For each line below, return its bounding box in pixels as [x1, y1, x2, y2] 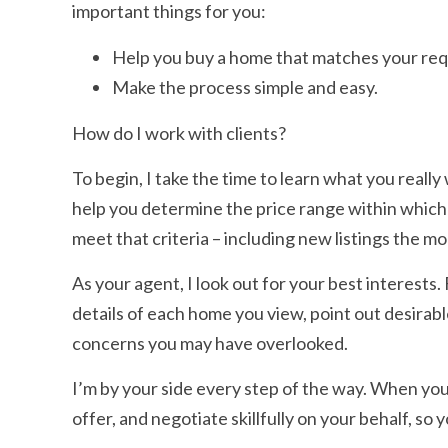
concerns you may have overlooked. [72, 331, 348, 354]
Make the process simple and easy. [112, 75, 378, 98]
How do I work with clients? [72, 121, 286, 144]
